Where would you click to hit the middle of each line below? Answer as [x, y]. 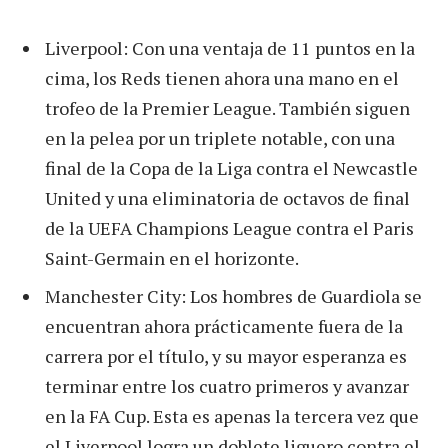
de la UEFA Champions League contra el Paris [229, 227]
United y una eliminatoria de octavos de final [227, 197]
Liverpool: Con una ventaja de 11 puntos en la [230, 47]
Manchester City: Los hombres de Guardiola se [233, 295]
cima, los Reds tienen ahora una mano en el [222, 77]
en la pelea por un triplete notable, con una [220, 137]
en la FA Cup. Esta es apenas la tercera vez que [232, 415]
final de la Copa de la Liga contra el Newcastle [231, 167]
